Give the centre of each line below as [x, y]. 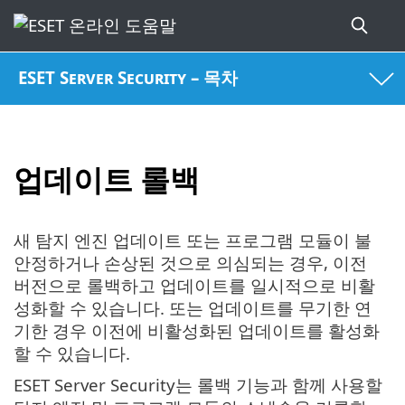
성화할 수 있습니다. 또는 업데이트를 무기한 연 [193, 308]
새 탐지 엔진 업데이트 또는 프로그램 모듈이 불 [193, 240]
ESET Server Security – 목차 [128, 78]
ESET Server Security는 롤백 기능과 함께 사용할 [198, 385]
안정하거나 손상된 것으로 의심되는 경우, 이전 [190, 263]
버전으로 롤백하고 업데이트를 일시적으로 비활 [194, 286]
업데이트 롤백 [107, 179]
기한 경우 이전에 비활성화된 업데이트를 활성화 [197, 331]
